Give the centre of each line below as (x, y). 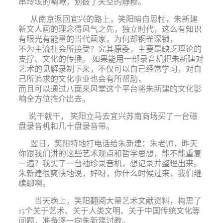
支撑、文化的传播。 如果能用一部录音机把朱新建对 (111, 58)
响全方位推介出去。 (54, 98)
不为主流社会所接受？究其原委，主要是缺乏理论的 (110, 49)
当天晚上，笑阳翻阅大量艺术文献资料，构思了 (118, 200)
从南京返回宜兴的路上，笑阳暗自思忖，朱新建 (108, 19)
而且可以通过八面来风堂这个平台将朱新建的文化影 (110, 88)
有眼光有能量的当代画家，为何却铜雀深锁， (98, 39)
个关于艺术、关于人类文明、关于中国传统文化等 (112, 210)
